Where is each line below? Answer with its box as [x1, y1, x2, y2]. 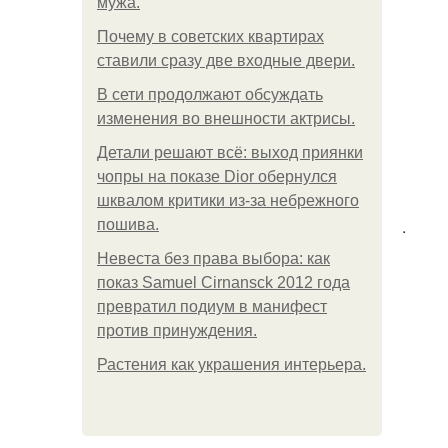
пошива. [97, 216, 159, 233]
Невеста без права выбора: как [97, 250, 330, 267]
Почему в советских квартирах [97, 28, 324, 45]
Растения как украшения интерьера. [97, 356, 366, 373]
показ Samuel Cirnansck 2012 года [97, 274, 350, 291]
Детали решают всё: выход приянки [97, 144, 363, 161]
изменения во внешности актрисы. [97, 110, 355, 127]
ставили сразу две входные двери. [97, 52, 355, 69]
